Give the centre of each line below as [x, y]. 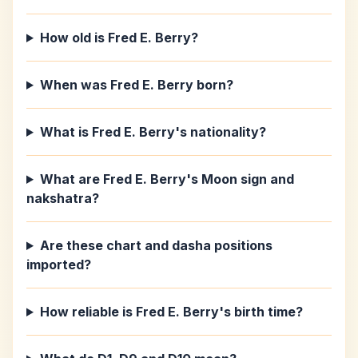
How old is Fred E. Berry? [119, 38]
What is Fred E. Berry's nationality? [153, 132]
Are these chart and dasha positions [156, 245]
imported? [59, 265]
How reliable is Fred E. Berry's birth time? [171, 312]
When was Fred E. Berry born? [136, 85]
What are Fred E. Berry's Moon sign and [167, 179]
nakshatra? [63, 198]
